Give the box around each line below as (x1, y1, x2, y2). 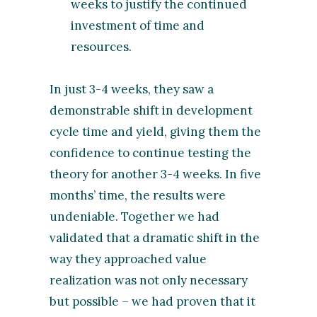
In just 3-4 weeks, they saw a (50, 81, 214, 97)
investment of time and (71, 17, 205, 33)
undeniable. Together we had (50, 208, 220, 224)
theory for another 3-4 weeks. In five (50, 166, 262, 182)
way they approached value (50, 250, 207, 267)
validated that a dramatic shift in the (50, 229, 260, 246)
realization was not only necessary (50, 272, 248, 288)
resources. (71, 38, 132, 54)
